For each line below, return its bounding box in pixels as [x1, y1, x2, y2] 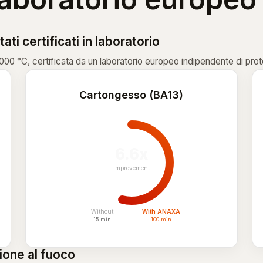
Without [90, 208, 114, 215]
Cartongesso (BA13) [79, 89, 184, 101]
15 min [93, 216, 111, 222]
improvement [113, 164, 150, 171]
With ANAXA [141, 208, 180, 215]
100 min [150, 216, 171, 222]
